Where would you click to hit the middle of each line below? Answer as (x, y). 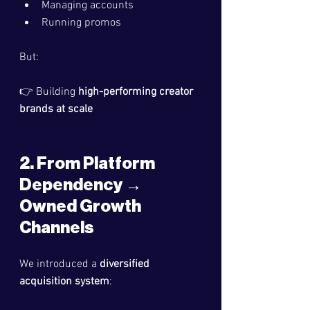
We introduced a (60, 264)
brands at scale (56, 109)
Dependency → (82, 185)
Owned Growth (82, 206)
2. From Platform (89, 163)
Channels (57, 228)
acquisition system (64, 282)
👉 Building (49, 92)
